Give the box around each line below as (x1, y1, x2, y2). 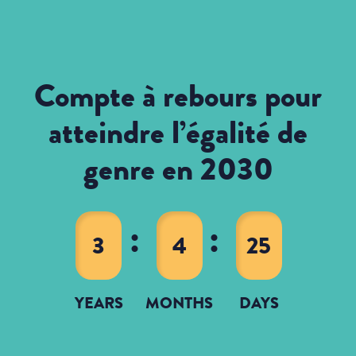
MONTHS (145, 291, 213, 315)
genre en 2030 (83, 145, 273, 192)
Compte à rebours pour (34, 72, 322, 118)
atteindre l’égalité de (48, 109, 308, 155)
